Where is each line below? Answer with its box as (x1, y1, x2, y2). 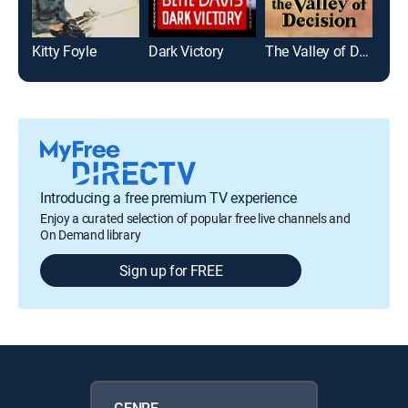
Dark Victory (148, 40, 224, 61)
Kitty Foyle (32, 40, 97, 61)
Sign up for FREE (118, 260, 223, 280)
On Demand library (40, 225, 141, 243)
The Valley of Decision (359, 40, 370, 61)
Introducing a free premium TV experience (40, 187, 297, 208)
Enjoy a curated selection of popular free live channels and (40, 209, 351, 227)
